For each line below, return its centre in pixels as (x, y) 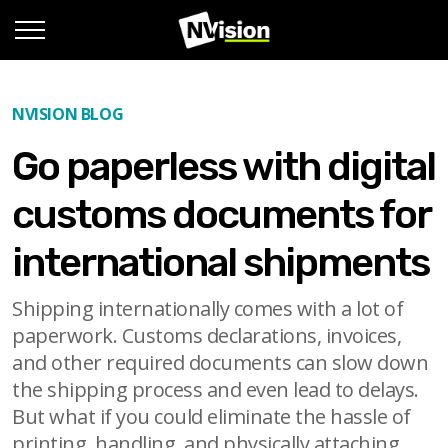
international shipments (220, 262)
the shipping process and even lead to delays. (215, 390)
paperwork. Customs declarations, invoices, (206, 336)
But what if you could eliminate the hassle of (211, 417)
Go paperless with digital (223, 166)
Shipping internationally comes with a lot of (207, 309)
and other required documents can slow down (220, 363)
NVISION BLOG (68, 114)
